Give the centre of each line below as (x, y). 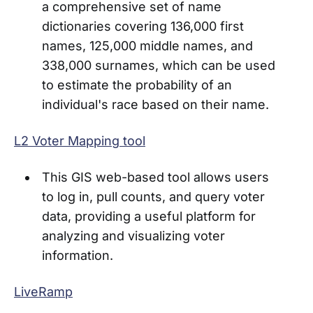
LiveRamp (43, 292)
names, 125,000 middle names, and (147, 46)
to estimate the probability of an (137, 85)
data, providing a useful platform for (148, 217)
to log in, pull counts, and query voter (153, 197)
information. (77, 256)
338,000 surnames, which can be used (158, 66)
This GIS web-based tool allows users (155, 177)
